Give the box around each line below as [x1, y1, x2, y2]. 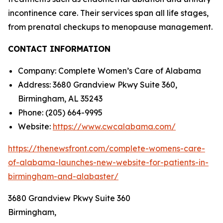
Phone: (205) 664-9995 [18, 108, 103, 117]
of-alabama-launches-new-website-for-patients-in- [8, 157, 209, 167]
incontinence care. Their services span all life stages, [8, 8, 209, 18]
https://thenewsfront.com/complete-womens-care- [8, 143, 205, 153]
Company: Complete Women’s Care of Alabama [18, 66, 201, 76]
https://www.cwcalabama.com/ [53, 121, 176, 131]
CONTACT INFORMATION [8, 44, 111, 54]
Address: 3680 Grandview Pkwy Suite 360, [18, 80, 177, 90]
